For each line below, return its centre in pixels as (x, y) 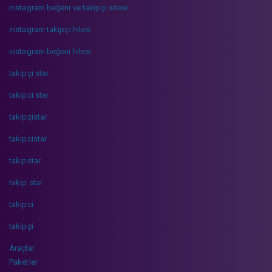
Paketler (23, 262)
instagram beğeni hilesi (50, 51)
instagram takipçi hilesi (50, 29)
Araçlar (22, 248)
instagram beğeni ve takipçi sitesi (69, 7)
